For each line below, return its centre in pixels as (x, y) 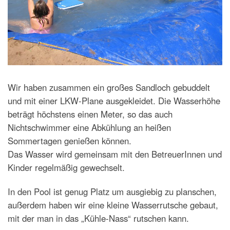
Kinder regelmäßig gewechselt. (66, 167)
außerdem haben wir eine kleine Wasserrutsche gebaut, (113, 205)
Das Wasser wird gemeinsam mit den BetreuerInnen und (115, 154)
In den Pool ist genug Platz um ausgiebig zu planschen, (112, 191)
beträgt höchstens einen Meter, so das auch (90, 114)
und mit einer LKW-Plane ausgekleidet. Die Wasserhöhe (114, 100)
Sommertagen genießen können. (70, 140)
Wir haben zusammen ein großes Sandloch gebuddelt (109, 87)
